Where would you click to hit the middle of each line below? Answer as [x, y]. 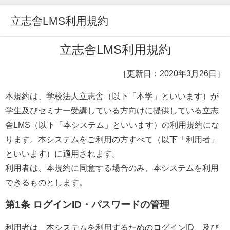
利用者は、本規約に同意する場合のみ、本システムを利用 [112, 168]
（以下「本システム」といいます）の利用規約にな [125, 125]
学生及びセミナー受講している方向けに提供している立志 [112, 110]
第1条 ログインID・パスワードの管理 [87, 205]
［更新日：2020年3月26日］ [172, 73]
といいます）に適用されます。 [63, 154]
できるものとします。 [46, 182]
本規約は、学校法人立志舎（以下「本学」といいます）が [112, 96]
